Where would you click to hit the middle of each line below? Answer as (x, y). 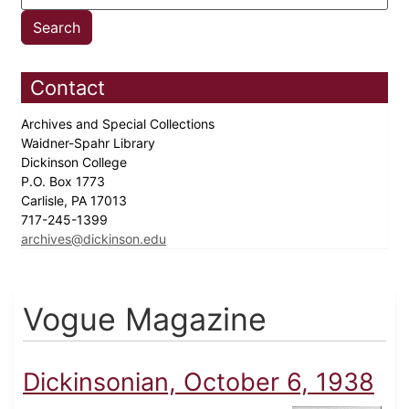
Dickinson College (76, 163)
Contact (68, 88)
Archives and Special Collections (120, 124)
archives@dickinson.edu (94, 239)
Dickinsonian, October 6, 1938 (199, 383)
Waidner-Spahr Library (90, 143)
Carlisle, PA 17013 (76, 201)
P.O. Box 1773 (65, 182)
